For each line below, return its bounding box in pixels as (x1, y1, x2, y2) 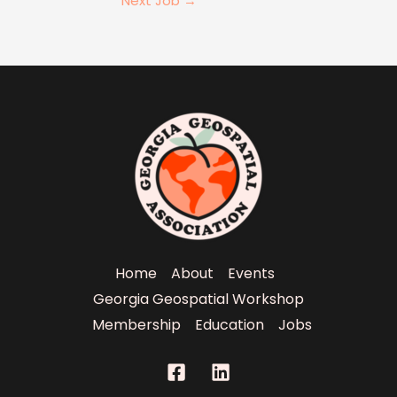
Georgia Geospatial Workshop (93, 289, 304, 309)
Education (195, 315, 264, 335)
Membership (92, 315, 181, 335)
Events (228, 263, 275, 284)
